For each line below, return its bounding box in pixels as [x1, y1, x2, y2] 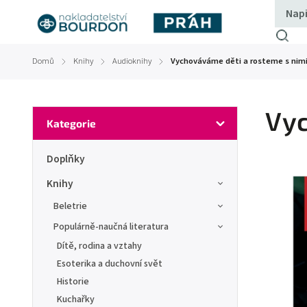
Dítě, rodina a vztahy [57, 239, 142, 253]
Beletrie [53, 199, 87, 213]
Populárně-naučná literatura [53, 220, 169, 234]
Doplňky [47, 151, 85, 167]
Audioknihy [112, 55, 151, 67]
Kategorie [47, 117, 96, 130]
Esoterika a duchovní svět [57, 257, 162, 271]
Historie [57, 275, 89, 288]
